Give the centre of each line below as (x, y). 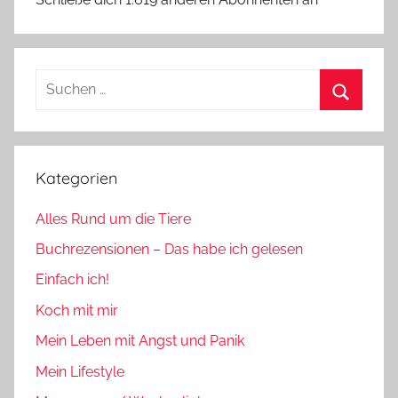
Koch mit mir (77, 310)
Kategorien (76, 179)
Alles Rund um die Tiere (113, 219)
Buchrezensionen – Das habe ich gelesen (169, 250)
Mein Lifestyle (80, 371)
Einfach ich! (72, 280)
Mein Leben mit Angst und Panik (140, 341)
